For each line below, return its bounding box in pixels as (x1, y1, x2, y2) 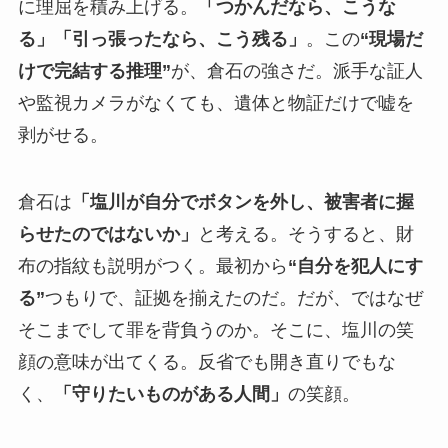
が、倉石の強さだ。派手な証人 (170, 60, 423, 81)
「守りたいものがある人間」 (53, 384, 288, 405)
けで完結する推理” (17, 60, 171, 81)
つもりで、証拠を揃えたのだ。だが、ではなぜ (44, 288, 423, 309)
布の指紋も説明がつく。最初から (17, 256, 288, 277)
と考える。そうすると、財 (197, 224, 414, 245)
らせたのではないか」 (17, 224, 198, 245)
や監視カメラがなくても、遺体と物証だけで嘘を (17, 92, 414, 113)
